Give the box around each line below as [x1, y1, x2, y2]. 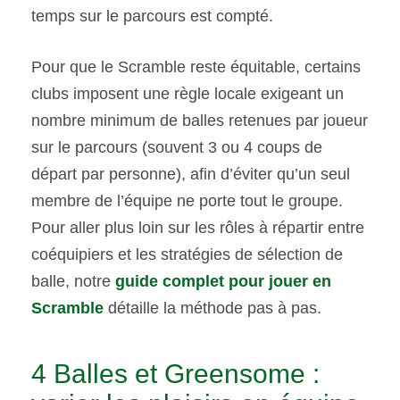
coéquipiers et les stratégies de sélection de [31, 246, 343, 264]
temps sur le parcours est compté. [31, 7, 273, 26]
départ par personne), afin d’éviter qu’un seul [31, 165, 350, 184]
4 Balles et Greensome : [31, 359, 320, 389]
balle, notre [31, 272, 115, 291]
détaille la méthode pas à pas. [104, 299, 321, 318]
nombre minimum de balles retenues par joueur [31, 112, 368, 130]
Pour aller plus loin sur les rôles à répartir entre [31, 219, 364, 237]
